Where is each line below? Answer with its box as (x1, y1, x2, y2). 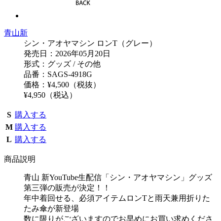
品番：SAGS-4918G (24, 70, 92, 78)
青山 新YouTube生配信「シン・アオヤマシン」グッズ (24, 173, 212, 182)
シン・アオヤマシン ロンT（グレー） (24, 38, 157, 47)
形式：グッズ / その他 (24, 59, 101, 68)
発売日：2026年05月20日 (24, 49, 110, 58)
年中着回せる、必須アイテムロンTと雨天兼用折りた (24, 193, 210, 202)
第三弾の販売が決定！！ (24, 183, 110, 192)
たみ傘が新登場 (24, 204, 79, 213)
